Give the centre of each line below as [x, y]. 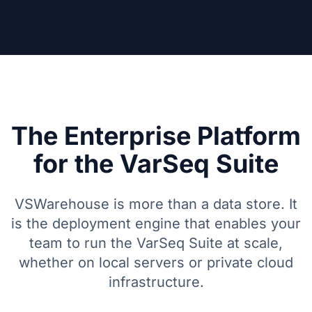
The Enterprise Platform [156, 136]
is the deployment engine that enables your [156, 224]
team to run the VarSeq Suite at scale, [156, 243]
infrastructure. [156, 282]
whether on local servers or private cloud [156, 263]
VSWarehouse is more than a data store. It [156, 204]
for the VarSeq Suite [156, 164]
